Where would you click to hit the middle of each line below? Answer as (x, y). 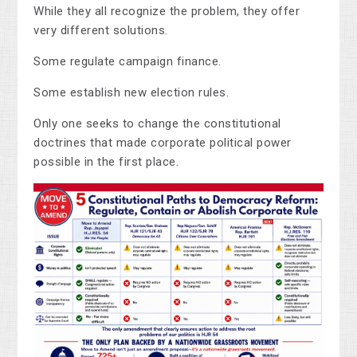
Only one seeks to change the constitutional (157, 124)
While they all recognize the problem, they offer (167, 12)
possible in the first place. (106, 162)
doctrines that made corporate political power (163, 143)
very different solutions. (101, 31)
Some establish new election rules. (131, 93)
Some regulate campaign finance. (127, 62)
